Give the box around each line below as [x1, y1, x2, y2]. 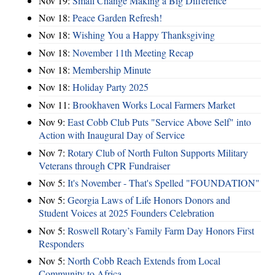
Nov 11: [39, 98, 72, 111]
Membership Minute [72, 63, 151, 77]
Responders [39, 236, 84, 250]
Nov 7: [39, 145, 68, 159]
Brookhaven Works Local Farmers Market [72, 98, 235, 111]
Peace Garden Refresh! [72, 10, 162, 24]
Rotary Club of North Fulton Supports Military [68, 145, 248, 159]
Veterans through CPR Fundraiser [39, 158, 170, 172]
